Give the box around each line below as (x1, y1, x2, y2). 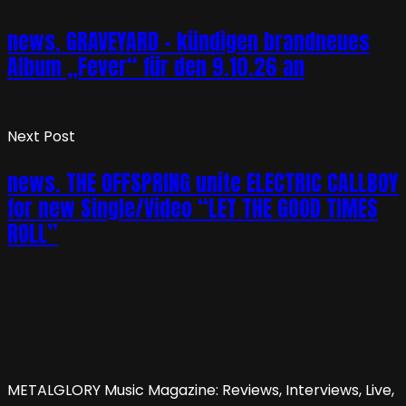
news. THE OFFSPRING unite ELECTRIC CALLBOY (7, 167, 399, 200)
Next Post (7, 126, 75, 148)
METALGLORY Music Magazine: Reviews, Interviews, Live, (7, 380, 394, 401)
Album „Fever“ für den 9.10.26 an (7, 51, 304, 84)
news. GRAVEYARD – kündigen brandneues (7, 25, 370, 59)
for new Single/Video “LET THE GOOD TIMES (7, 192, 378, 226)
